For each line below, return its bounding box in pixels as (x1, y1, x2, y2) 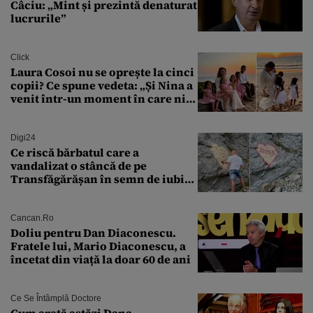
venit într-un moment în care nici (10, 90, 196, 106)
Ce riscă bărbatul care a (10, 144, 139, 160)
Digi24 (10, 132, 36, 143)
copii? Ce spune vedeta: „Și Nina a (10, 77, 193, 93)
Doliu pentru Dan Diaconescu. (10, 224, 176, 240)
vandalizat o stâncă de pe (10, 157, 147, 173)
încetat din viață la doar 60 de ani (10, 251, 191, 267)
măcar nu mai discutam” (10, 103, 145, 119)
